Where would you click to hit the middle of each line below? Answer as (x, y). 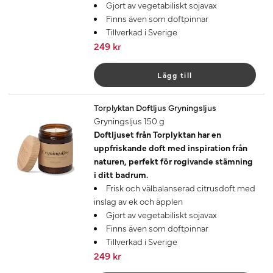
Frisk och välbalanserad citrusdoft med (181, 188)
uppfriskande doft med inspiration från (171, 148)
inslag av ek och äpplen (138, 201)
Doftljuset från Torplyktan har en (158, 134)
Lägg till (175, 75)
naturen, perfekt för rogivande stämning (173, 161)
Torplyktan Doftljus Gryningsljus (155, 108)
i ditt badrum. (121, 175)
